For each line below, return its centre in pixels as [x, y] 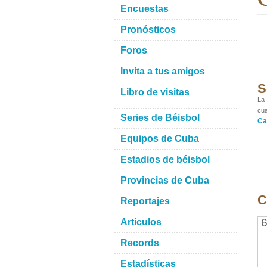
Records [140, 243]
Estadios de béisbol [165, 159]
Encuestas [145, 9]
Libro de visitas [155, 92]
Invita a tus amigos [163, 71]
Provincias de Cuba [165, 180]
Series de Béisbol [160, 118]
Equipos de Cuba [160, 139]
